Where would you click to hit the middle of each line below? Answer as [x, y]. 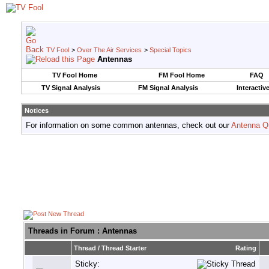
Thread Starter [124, 248]
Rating [246, 248]
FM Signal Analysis [168, 88]
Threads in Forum [62, 231]
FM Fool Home [181, 75]
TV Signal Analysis [71, 88]
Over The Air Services [109, 50]
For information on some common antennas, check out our [128, 125]
